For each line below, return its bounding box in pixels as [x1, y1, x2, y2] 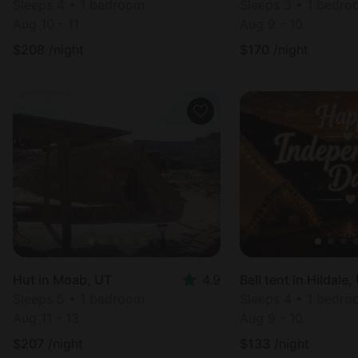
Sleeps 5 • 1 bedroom [13, 291, 145, 307]
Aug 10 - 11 [13, 16, 79, 32]
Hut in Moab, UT [13, 272, 112, 288]
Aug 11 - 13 [13, 310, 79, 326]
